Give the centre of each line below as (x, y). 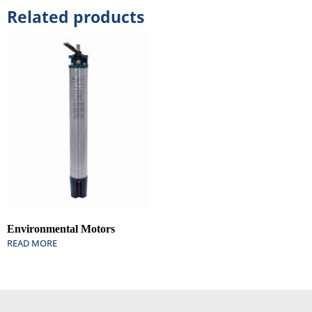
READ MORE (32, 243)
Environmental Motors (61, 228)
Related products (76, 17)
